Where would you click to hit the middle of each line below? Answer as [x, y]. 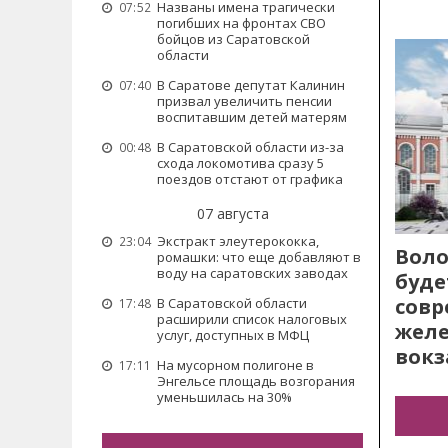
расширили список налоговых [252, 319]
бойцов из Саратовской [233, 39]
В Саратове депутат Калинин [251, 85]
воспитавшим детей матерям [252, 117]
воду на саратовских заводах [252, 273]
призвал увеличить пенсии [244, 101]
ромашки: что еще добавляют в [259, 257]
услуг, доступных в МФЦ [233, 335]
